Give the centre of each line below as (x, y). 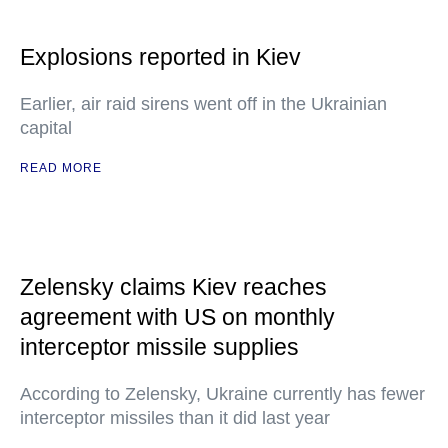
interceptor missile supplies (159, 347)
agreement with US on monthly (177, 317)
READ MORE (61, 168)
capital (46, 128)
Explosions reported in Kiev (160, 57)
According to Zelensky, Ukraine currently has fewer (222, 394)
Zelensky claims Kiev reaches (173, 287)
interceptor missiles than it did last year (175, 418)
